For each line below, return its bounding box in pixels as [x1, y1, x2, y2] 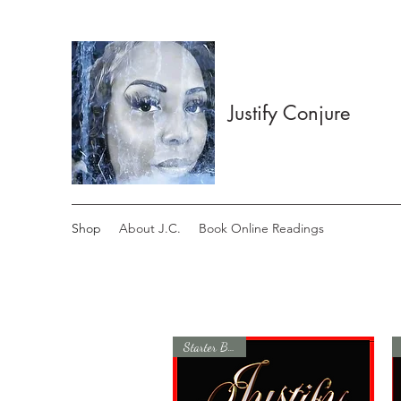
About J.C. [119, 220, 181, 236]
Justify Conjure [228, 100, 350, 125]
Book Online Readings [199, 220, 324, 236]
